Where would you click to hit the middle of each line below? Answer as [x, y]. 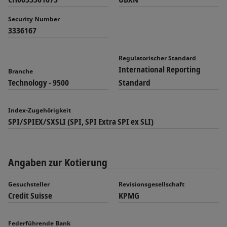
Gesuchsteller [29, 184]
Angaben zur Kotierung [58, 162]
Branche [21, 71]
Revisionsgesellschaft [152, 184]
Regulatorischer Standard [157, 58]
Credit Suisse [30, 196]
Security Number [34, 19]
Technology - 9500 [39, 83]
